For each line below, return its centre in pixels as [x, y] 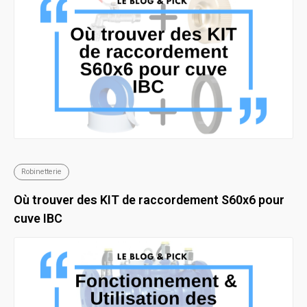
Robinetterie [41, 171]
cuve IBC [38, 219]
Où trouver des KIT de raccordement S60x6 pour [149, 200]
